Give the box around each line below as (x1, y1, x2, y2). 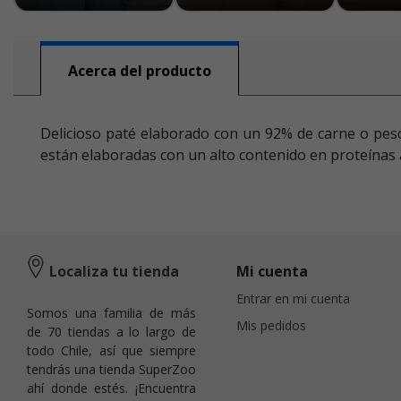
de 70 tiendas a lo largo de (27, 323, 196, 340)
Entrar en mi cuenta (236, 290, 350, 307)
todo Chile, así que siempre (27, 342, 196, 359)
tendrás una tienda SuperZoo (27, 361, 196, 378)
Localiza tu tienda (49, 261, 179, 281)
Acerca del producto (68, 60, 211, 81)
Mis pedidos (236, 317, 306, 334)
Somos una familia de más (27, 304, 196, 321)
